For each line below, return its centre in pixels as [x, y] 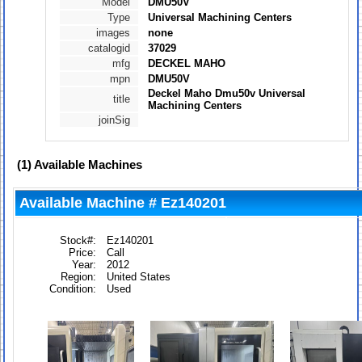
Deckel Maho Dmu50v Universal [227, 94]
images [113, 33]
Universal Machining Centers [220, 18]
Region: [78, 277]
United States [139, 277]
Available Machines [87, 165]
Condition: [73, 289]
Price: [82, 253]
